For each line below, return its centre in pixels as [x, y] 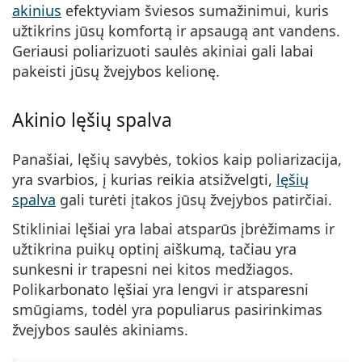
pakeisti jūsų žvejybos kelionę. [116, 72]
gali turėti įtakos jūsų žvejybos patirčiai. [194, 200]
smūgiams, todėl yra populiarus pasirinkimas [167, 310]
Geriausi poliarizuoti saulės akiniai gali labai [163, 51]
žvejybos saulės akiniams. [100, 330]
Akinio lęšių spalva [92, 120]
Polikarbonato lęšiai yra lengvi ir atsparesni [160, 290]
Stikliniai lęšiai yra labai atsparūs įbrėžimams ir [173, 229]
